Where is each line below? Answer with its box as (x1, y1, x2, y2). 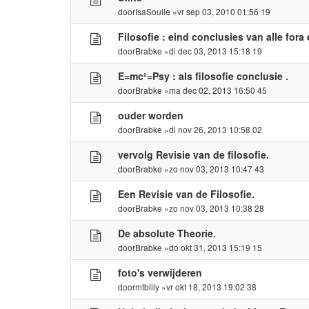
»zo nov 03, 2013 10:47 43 (162, 162, 265, 175)
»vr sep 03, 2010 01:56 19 (170, 5, 271, 17)
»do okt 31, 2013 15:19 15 (162, 241, 263, 253)
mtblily (135, 280, 160, 292)
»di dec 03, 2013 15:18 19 (162, 44, 263, 57)
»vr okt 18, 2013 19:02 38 (159, 280, 257, 292)
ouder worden (118, 108, 184, 122)
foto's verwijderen (118, 265, 203, 279)
